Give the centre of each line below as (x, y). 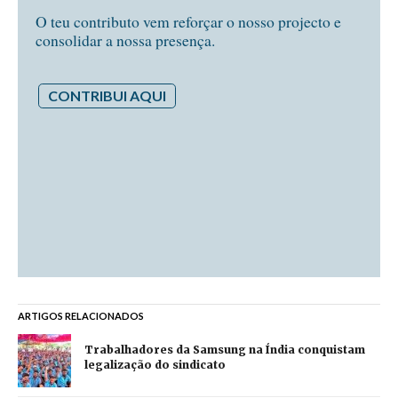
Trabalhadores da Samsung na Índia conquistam (225, 350)
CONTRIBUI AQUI (107, 95)
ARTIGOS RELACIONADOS (81, 315)
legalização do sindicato (155, 365)
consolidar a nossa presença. (125, 40)
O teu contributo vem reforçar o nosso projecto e (188, 22)
